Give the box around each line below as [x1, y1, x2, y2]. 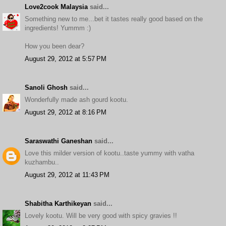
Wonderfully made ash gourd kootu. [25, 96, 128, 103]
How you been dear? [25, 42, 84, 50]
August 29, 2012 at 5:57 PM [25, 54, 106, 63]
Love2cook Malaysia [25, 3, 88, 11]
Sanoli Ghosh [25, 83, 68, 91]
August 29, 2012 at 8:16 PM [25, 108, 106, 116]
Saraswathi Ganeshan [25, 137, 92, 145]
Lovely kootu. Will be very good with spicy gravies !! [25, 212, 177, 219]
